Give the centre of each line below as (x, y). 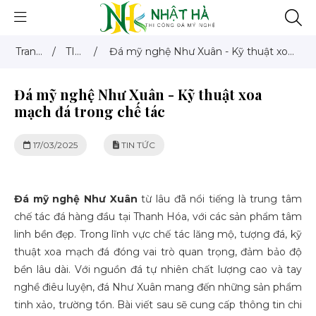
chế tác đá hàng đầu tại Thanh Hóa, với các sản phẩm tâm (158, 217)
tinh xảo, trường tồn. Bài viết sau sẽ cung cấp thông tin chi (158, 305)
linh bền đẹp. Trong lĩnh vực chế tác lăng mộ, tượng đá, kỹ (158, 234)
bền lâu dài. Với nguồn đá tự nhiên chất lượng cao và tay (158, 269)
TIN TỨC (137, 145)
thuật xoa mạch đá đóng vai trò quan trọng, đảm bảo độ (158, 252)
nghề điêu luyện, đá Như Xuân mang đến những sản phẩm (158, 287)
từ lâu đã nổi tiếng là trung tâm (220, 199)
